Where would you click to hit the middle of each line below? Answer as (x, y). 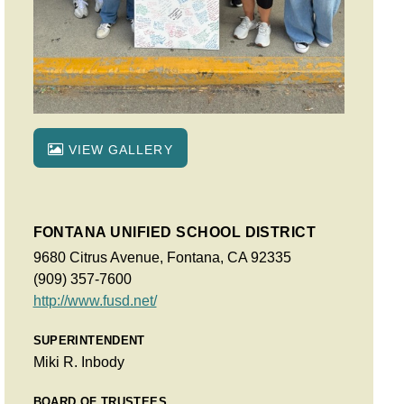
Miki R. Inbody (78, 362)
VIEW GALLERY (118, 149)
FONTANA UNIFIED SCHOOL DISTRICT (174, 232)
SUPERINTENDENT (89, 340)
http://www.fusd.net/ (95, 301)
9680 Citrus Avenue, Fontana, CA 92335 (162, 257)
